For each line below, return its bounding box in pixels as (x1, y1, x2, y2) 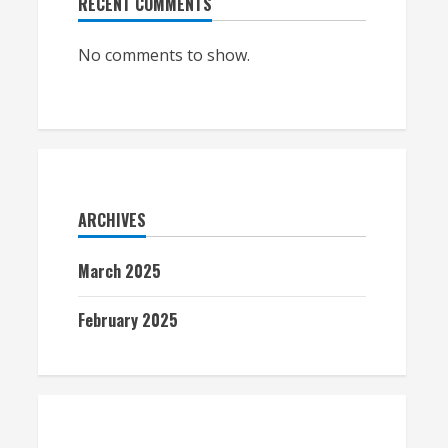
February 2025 (78, 308, 178, 332)
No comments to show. (78, 44, 250, 66)
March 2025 (78, 259, 161, 283)
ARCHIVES (78, 208, 146, 232)
